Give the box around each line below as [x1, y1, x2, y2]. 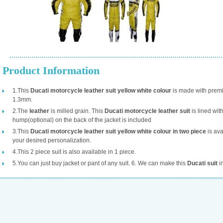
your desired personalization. [12, 137, 91, 144]
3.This [12, 128, 30, 135]
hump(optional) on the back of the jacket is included [12, 116, 151, 123]
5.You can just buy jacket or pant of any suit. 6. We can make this [12, 160, 187, 167]
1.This [12, 87, 30, 94]
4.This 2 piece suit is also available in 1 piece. [12, 148, 136, 155]
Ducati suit [187, 160, 218, 167]
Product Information [2, 64, 100, 77]
